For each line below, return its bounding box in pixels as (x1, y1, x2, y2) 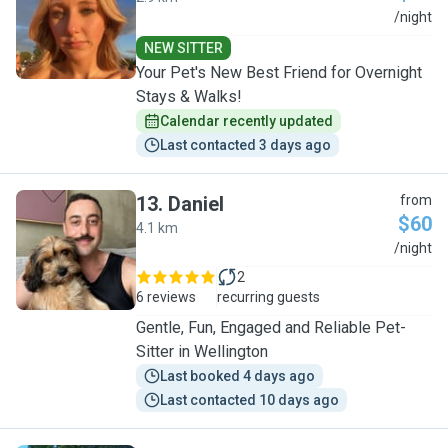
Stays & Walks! (136, 87, 242, 106)
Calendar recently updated (160, 113, 333, 129)
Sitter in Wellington (136, 342, 268, 361)
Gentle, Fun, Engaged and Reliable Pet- (136, 318, 406, 337)
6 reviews (136, 289, 196, 305)
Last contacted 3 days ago (160, 137, 331, 153)
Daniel (168, 192, 224, 216)
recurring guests (217, 289, 320, 305)
